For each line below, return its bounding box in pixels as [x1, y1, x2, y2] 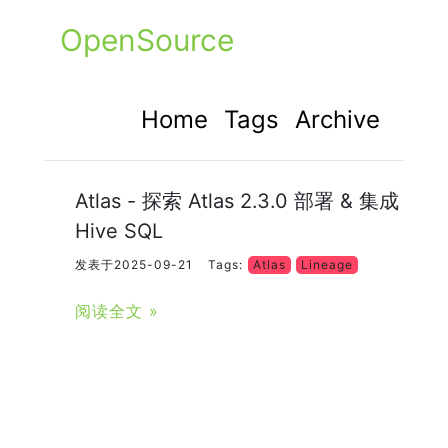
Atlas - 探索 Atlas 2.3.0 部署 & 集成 [74, 189, 399, 213]
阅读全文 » [74, 301, 159, 321]
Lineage [300, 257, 353, 272]
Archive [295, 105, 381, 134]
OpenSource [59, 22, 234, 58]
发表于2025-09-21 [74, 257, 193, 272]
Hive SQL [74, 219, 163, 243]
